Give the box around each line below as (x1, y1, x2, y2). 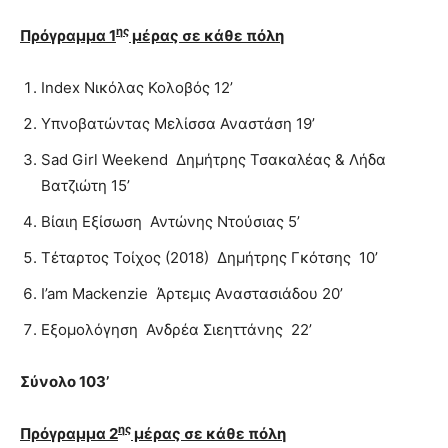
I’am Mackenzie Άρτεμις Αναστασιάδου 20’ (41, 283, 343, 303)
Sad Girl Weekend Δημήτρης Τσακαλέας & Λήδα (41, 149, 386, 169)
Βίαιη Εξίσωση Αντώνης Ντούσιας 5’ (41, 211, 300, 231)
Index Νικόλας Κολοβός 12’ (41, 77, 233, 97)
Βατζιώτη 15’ (41, 175, 130, 195)
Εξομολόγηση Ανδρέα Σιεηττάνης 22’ (41, 319, 312, 339)
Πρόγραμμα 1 (20, 25, 116, 45)
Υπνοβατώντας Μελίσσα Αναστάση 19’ (41, 113, 315, 133)
